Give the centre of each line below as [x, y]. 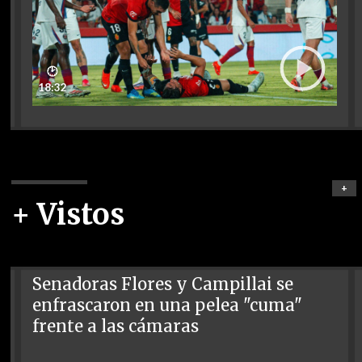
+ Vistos [67, 215]
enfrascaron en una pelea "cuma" [168, 305]
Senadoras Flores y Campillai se [163, 284]
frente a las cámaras [116, 326]
